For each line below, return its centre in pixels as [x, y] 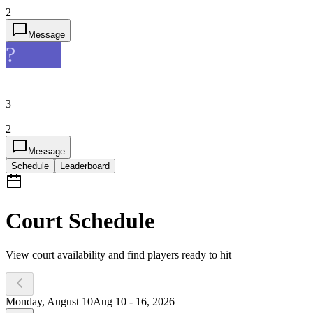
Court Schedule [80, 220]
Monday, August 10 [49, 302]
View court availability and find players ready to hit [118, 255]
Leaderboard [85, 166]
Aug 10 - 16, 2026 [134, 302]
